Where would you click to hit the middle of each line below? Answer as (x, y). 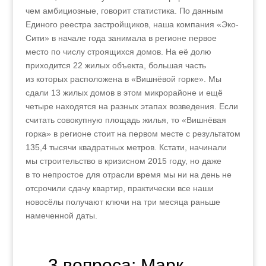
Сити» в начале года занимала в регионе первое (121, 38)
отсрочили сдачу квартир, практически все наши (119, 188)
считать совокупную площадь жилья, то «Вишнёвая (126, 120)
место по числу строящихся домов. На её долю (118, 52)
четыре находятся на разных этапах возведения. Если (132, 106)
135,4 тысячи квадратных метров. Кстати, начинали (126, 147)
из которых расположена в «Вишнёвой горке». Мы (123, 79)
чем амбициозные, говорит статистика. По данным (124, 11)
